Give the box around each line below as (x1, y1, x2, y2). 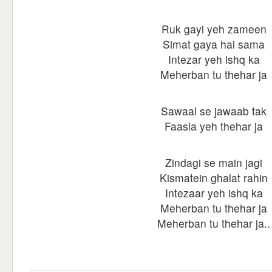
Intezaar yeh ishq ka (165, 185, 263, 200)
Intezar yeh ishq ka (168, 52, 260, 67)
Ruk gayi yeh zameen (161, 21, 267, 36)
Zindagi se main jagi (165, 155, 262, 170)
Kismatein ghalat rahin (160, 170, 268, 185)
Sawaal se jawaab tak (161, 103, 267, 118)
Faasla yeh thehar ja (165, 118, 263, 134)
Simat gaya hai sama (163, 36, 265, 52)
